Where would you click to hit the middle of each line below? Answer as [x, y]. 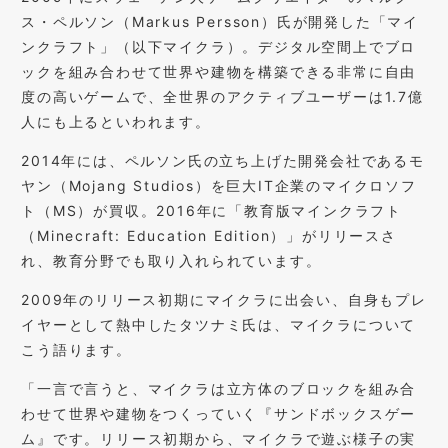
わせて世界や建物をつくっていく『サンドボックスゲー [219, 414]
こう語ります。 [76, 350]
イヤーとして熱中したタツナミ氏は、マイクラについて [219, 325]
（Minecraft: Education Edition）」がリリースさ [209, 236]
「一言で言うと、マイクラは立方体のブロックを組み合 [219, 389]
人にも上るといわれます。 [116, 122]
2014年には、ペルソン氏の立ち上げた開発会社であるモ [223, 161]
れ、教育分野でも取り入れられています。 [171, 261]
